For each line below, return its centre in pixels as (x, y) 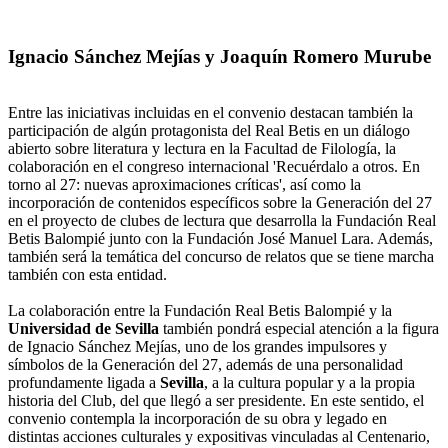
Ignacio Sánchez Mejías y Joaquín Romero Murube (219, 56)
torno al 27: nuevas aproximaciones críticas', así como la (184, 185)
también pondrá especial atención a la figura (299, 329)
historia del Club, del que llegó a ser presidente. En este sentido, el (216, 401)
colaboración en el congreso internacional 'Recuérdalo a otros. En (214, 167)
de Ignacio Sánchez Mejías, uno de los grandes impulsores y (197, 347)
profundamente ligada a (84, 383)
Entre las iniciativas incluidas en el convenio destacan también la (210, 113)
